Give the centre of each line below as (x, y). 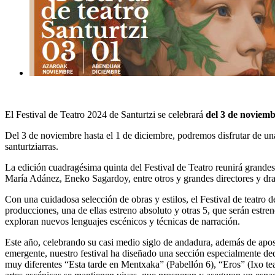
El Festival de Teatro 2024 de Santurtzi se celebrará (104, 114)
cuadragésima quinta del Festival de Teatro (131, 167)
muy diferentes (35, 264)
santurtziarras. (32, 146)
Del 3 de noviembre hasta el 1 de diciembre (89, 135)
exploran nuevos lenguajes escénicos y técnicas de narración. (122, 221)
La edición (27, 167)
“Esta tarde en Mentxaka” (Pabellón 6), (140, 264)
